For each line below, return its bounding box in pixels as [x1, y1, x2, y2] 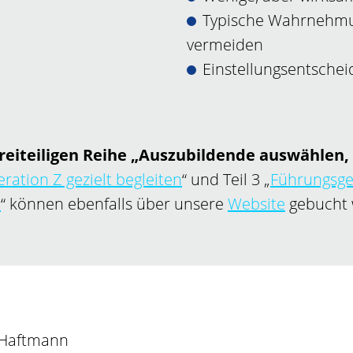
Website [228, 193, 285, 215]
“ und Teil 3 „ [182, 169, 270, 191]
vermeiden [187, 33, 264, 55]
